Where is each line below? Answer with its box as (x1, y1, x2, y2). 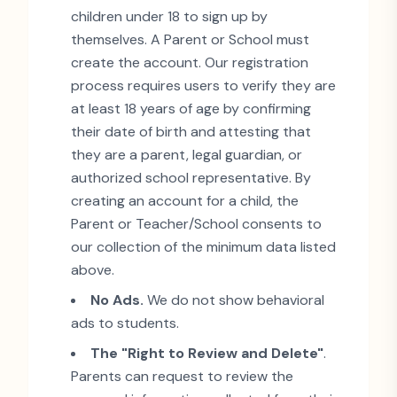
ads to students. (71, 314, 179, 332)
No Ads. (90, 291, 144, 309)
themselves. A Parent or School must (71, 30, 309, 49)
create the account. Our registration (71, 53, 308, 72)
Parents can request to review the (71, 367, 293, 385)
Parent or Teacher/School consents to (71, 214, 322, 233)
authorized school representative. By (71, 168, 311, 187)
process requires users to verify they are (71, 76, 336, 95)
